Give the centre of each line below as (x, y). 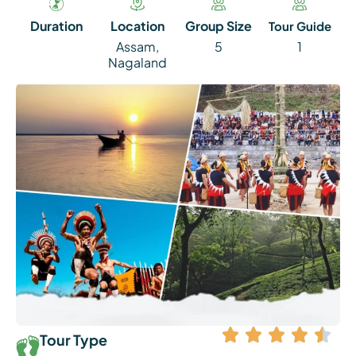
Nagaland (137, 62)
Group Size (219, 26)
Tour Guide (300, 26)
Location (137, 26)
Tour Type (74, 340)
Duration (56, 26)
